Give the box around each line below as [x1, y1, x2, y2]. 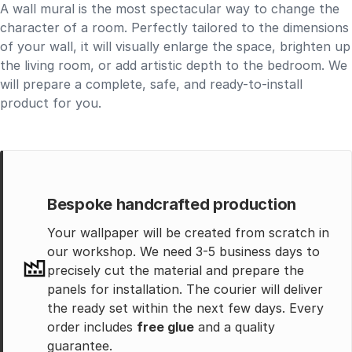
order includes [47, 319, 137, 335]
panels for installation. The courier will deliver [47, 281, 323, 297]
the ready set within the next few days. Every [47, 300, 324, 316]
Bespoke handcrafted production [47, 195, 296, 214]
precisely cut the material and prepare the [47, 262, 304, 278]
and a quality [194, 319, 275, 335]
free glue [137, 319, 194, 335]
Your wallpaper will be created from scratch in [47, 225, 329, 240]
